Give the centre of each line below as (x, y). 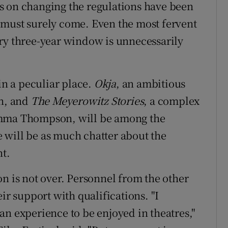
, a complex (172, 101)
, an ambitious (151, 83)
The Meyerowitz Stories (87, 101)
